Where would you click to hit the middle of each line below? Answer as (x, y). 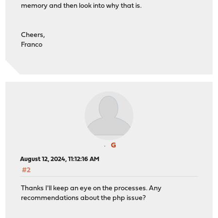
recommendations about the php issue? (84, 198)
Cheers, (33, 35)
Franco (32, 45)
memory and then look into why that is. (82, 6)
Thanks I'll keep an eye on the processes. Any (91, 188)
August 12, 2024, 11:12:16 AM (60, 160)
